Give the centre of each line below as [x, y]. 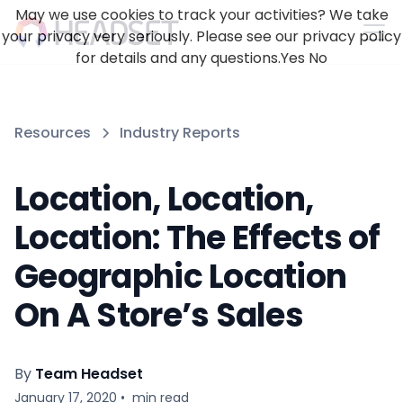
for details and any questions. [178, 58]
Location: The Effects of [197, 238]
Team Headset [89, 374]
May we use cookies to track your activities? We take [201, 15]
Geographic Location [181, 277]
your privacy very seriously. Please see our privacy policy [201, 36]
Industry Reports [180, 133]
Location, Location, [164, 199]
